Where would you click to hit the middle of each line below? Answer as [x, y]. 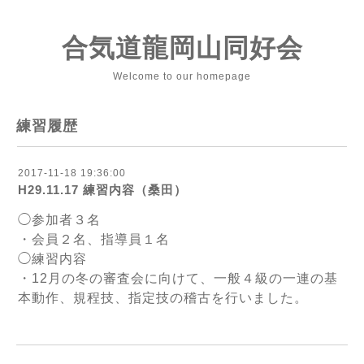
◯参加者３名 [59, 220]
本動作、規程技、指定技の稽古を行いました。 [163, 298]
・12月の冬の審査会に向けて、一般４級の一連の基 [178, 278]
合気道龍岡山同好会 [182, 48]
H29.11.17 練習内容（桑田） [102, 190]
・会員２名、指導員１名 [94, 239]
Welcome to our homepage [182, 76]
